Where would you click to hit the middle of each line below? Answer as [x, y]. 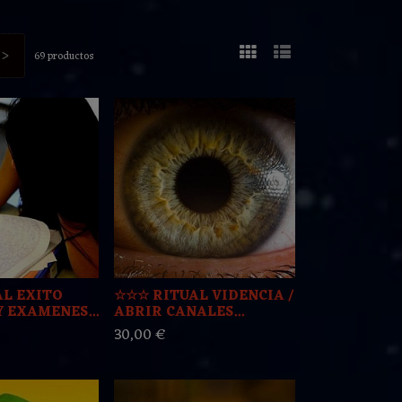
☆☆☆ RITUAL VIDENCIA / [204, 297]
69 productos [65, 57]
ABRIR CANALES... [179, 313]
